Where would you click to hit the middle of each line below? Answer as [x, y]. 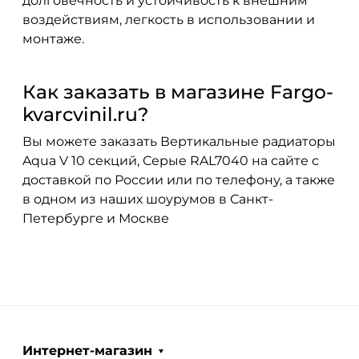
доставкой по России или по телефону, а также [179, 179]
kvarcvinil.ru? [85, 114]
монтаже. [53, 38]
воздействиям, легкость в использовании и [169, 19]
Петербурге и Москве [96, 218]
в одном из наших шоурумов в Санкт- [148, 199]
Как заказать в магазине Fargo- [178, 91]
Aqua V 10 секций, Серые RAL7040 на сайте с [171, 160]
